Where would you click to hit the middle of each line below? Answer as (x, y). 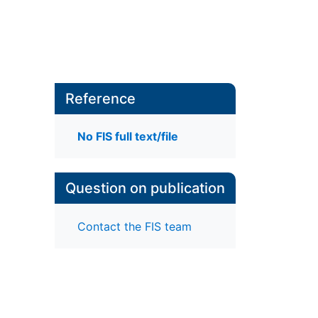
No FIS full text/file (127, 137)
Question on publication (145, 188)
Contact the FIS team (134, 226)
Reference (100, 99)
